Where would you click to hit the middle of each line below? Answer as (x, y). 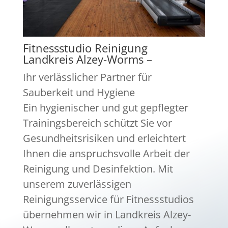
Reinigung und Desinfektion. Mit (98, 168)
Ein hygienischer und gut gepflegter (105, 107)
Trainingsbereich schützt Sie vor (97, 123)
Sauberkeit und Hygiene (79, 92)
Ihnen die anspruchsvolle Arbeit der (106, 153)
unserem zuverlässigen (77, 184)
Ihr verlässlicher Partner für (87, 77)
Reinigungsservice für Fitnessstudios (108, 199)
